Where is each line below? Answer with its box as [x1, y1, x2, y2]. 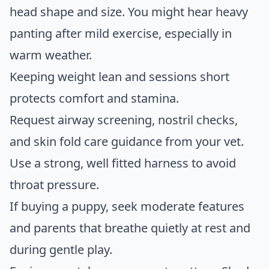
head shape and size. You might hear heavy [10, 4, 248, 20]
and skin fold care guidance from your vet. [10, 133, 244, 150]
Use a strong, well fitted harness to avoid [10, 155, 236, 172]
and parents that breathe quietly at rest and [10, 220, 250, 237]
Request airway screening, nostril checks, [10, 112, 238, 128]
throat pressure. [10, 177, 99, 193]
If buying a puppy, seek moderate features [10, 198, 244, 215]
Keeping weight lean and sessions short [10, 68, 229, 85]
